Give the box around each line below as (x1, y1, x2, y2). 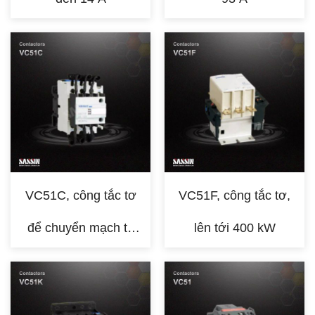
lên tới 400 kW (193, 221, 276, 235)
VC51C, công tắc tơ (25, 188, 136, 202)
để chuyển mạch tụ (27, 221, 134, 235)
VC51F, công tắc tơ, (179, 188, 290, 202)
